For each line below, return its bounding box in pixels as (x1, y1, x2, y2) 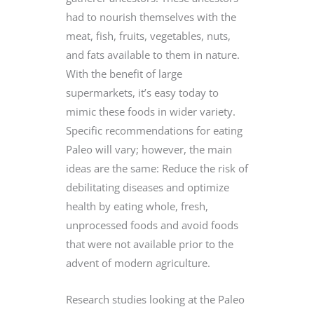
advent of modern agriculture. (66, 255, 210, 270)
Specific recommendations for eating (66, 123, 243, 137)
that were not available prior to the (66, 236, 233, 251)
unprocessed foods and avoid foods (66, 217, 238, 232)
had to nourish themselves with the (66, 9, 236, 24)
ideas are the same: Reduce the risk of (66, 161, 248, 175)
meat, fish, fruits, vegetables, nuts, (66, 28, 231, 43)
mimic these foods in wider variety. (66, 104, 235, 118)
